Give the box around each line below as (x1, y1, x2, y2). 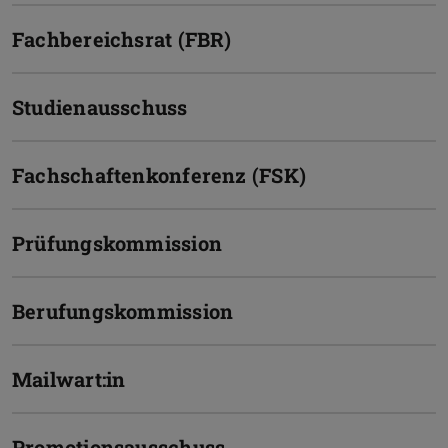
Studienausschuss (12, 94, 188, 121)
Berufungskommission (12, 298, 234, 325)
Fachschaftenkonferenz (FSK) (12, 162, 306, 189)
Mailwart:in (12, 366, 126, 393)
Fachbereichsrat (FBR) (12, 26, 232, 53)
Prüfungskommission (12, 230, 222, 257)
